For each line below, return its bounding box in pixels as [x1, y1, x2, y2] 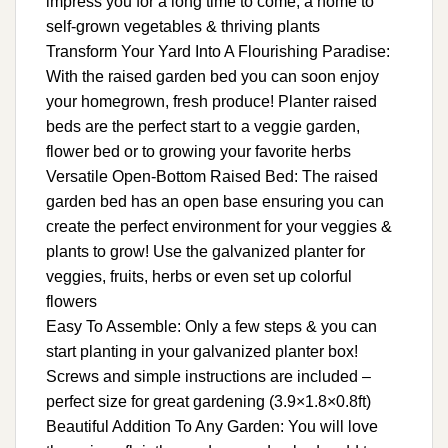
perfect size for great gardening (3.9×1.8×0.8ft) [46, 392, 371, 410]
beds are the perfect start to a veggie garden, [46, 117, 360, 135]
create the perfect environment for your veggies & [46, 217, 392, 235]
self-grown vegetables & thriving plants [46, 17, 320, 35]
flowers [46, 292, 97, 310]
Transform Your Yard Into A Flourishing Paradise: [46, 42, 390, 60]
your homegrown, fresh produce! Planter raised [46, 92, 377, 110]
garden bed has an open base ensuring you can [46, 192, 384, 210]
